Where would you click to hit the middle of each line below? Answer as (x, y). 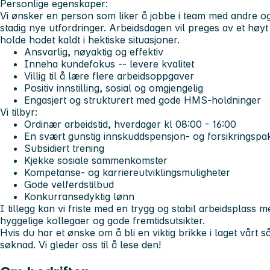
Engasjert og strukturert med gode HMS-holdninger (143, 100)
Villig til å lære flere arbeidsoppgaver (109, 76)
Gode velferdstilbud (69, 184)
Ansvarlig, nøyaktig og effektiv (94, 52)
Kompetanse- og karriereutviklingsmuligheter (127, 172)
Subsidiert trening (64, 148)
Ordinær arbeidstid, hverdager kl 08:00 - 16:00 (130, 124)
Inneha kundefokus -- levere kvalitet (109, 64)
